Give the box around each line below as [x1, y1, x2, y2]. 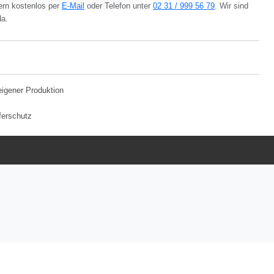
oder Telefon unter [84, 2, 153, 11]
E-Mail [62, 2, 84, 11]
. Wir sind [215, 2, 248, 11]
